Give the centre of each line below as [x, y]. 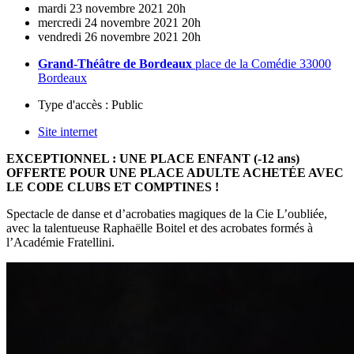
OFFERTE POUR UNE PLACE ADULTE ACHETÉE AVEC [175, 172]
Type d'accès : [73, 104]
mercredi [60, 22]
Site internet [68, 131]
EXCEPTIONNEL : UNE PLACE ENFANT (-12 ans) [153, 158]
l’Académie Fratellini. [60, 242]
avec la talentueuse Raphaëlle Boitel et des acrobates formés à [160, 228]
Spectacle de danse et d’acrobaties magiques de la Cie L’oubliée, [167, 213]
